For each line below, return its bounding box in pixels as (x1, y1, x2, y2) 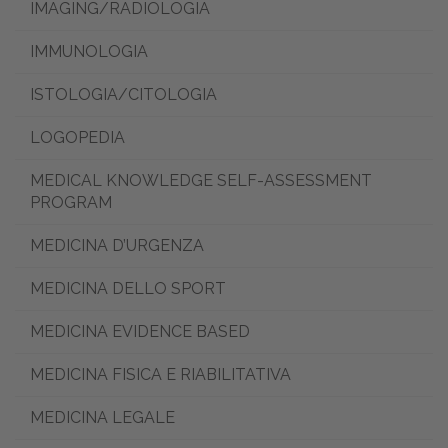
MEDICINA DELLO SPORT (30, 278, 226, 298)
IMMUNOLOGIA (30, 41, 148, 61)
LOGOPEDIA (30, 127, 125, 147)
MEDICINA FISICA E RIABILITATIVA (30, 364, 291, 384)
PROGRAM (30, 192, 112, 212)
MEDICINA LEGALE (30, 407, 175, 427)
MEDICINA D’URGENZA (30, 235, 204, 255)
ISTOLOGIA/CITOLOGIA (30, 84, 217, 104)
